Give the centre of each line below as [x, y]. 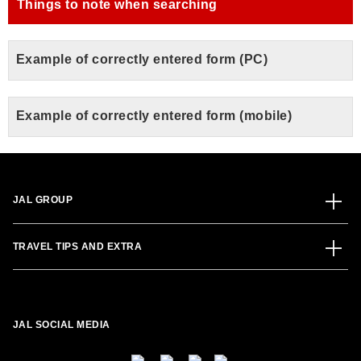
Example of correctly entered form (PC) [142, 59]
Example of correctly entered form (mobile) [154, 116]
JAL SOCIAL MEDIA [62, 324]
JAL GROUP [43, 200]
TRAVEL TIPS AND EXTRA [78, 246]
